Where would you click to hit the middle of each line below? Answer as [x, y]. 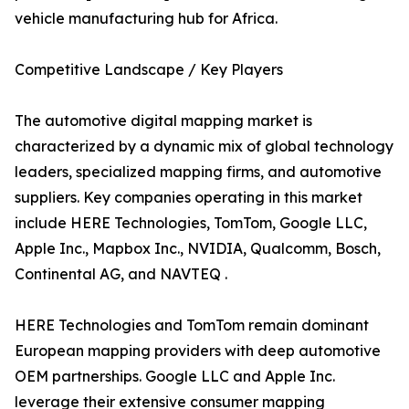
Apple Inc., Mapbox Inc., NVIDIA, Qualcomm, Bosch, [198, 249]
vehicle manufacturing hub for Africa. [146, 19]
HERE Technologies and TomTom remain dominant [192, 325]
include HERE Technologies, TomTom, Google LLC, [191, 223]
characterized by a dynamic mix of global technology [204, 147]
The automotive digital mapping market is [163, 121]
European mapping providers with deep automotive [198, 351]
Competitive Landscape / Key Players [149, 70]
